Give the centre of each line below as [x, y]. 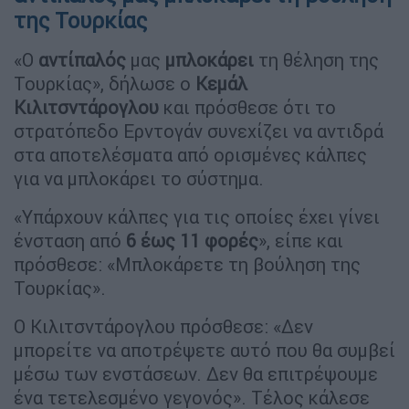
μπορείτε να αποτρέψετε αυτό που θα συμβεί [204, 350]
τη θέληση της [316, 59]
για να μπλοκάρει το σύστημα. [139, 178]
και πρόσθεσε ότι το [247, 107]
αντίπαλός [82, 59]
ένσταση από [70, 240]
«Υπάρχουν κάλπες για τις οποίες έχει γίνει [197, 216]
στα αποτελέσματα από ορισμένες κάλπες [190, 154]
